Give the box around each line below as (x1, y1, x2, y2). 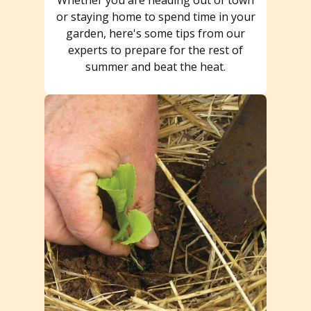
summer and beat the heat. (85, 58, 226, 74)
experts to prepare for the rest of (68, 42, 243, 58)
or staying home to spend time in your (56, 8, 255, 24)
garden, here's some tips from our (66, 25, 245, 41)
